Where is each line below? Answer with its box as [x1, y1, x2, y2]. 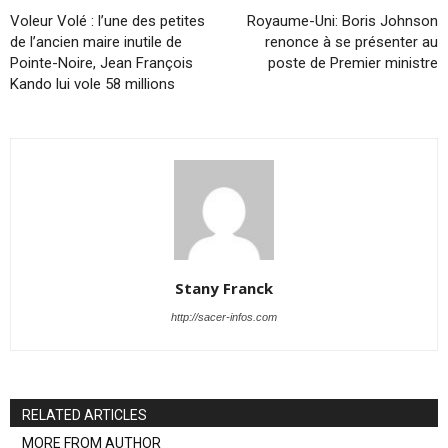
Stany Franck [175, 277, 273, 298]
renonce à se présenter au [265, 32, 438, 51]
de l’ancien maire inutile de [10, 32, 182, 51]
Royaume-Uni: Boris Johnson [247, 11, 438, 30]
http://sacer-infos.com [171, 310, 277, 323]
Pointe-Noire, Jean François [10, 53, 193, 72]
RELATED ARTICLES [22, 406, 147, 423]
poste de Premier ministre [268, 53, 438, 72]
